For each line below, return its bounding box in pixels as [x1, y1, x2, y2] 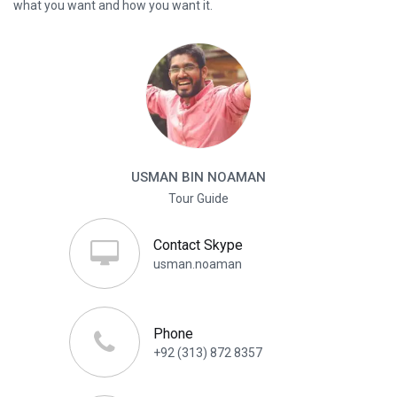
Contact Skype [152, 237, 243, 254]
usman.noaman [152, 257, 242, 272]
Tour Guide [168, 191, 229, 206]
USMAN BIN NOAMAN [131, 169, 266, 186]
